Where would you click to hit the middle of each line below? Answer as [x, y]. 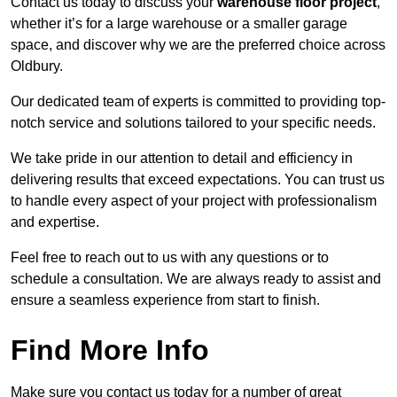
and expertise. [55, 222]
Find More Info [110, 350]
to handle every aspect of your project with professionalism [194, 201]
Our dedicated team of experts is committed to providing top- [198, 102]
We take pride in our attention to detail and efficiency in [182, 159]
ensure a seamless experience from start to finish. [165, 300]
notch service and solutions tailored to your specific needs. [193, 123]
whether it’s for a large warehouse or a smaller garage [179, 24]
